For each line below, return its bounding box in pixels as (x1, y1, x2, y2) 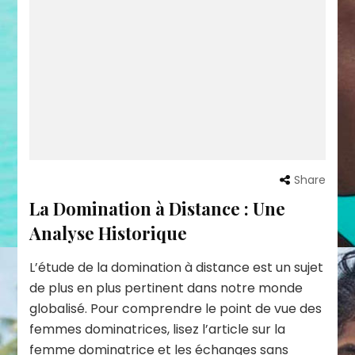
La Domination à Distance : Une (29, 197, 286, 221)
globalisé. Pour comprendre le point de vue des (29, 300, 323, 319)
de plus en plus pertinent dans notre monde (29, 279, 303, 298)
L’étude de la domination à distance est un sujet (29, 258, 324, 277)
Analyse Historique (29, 221, 188, 246)
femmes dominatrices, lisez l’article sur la (29, 320, 286, 339)
